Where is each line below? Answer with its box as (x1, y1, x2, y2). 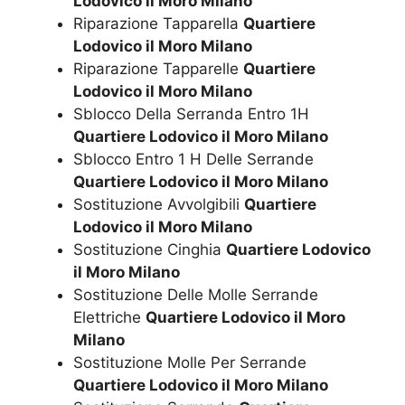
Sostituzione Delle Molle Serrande (73, 285, 318, 304)
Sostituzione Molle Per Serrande (73, 353, 306, 372)
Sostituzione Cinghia (73, 240, 226, 259)
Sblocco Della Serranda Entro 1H (73, 104, 309, 123)
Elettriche (73, 307, 146, 326)
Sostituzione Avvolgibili (73, 194, 244, 213)
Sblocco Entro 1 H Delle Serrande (73, 149, 314, 168)
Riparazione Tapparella (73, 14, 243, 33)
